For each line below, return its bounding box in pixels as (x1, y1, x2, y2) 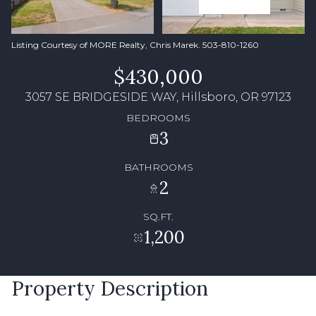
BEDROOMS (126, 111, 190, 124)
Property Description (11, 276, 208, 301)
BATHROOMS (123, 160, 193, 174)
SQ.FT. (143, 209, 174, 223)
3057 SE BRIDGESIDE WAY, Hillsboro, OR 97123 (25, 90, 291, 104)
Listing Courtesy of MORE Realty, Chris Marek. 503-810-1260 (11, 39, 259, 50)
